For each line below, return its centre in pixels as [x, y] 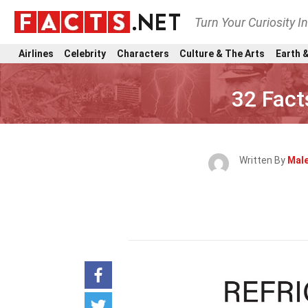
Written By [263, 160]
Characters [143, 53]
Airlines [36, 53]
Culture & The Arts [222, 53]
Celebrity [85, 53]
